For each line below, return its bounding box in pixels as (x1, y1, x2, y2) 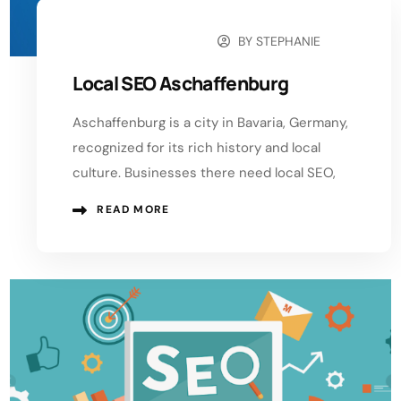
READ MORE (97, 202, 170, 218)
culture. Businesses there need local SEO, (73, 164, 337, 183)
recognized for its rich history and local (73, 139, 321, 158)
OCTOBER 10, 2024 (90, 35, 188, 50)
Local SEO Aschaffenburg (73, 71, 289, 97)
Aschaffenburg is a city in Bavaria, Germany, (73, 114, 349, 132)
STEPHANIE (256, 33, 321, 50)
